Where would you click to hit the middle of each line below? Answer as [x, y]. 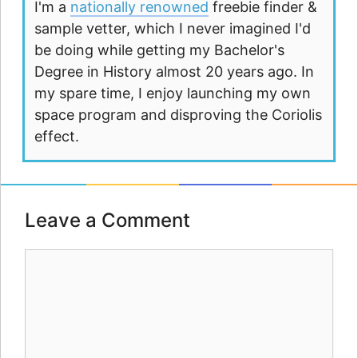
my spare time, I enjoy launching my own [172, 93]
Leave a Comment [107, 221]
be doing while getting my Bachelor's [159, 50]
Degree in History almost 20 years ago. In [174, 71]
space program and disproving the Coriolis [178, 114]
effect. [56, 136]
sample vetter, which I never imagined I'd [172, 28]
